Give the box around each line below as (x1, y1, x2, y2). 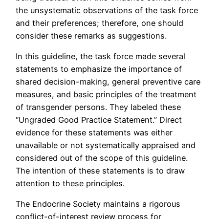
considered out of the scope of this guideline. (16, 153, 188, 163)
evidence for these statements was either (16, 128, 173, 138)
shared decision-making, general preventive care (16, 77, 200, 87)
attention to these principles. (16, 178, 125, 189)
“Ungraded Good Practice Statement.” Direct (16, 115, 182, 125)
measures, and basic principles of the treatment (16, 89, 197, 100)
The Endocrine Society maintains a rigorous (16, 199, 180, 209)
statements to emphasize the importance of (16, 64, 182, 74)
